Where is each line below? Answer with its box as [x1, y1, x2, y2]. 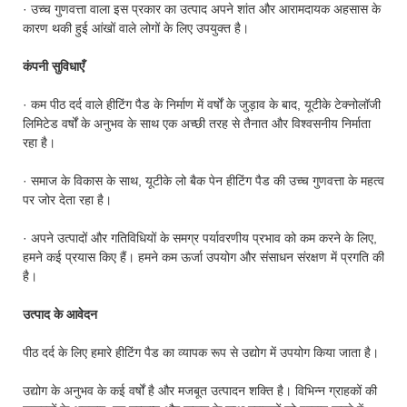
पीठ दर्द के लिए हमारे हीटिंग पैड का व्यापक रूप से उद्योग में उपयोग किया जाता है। [23, 344, 379, 360]
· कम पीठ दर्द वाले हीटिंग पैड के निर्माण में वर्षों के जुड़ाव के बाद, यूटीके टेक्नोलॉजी [23, 96, 381, 112]
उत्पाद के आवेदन [23, 306, 97, 322]
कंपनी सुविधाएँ [23, 58, 84, 74]
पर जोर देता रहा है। [23, 192, 112, 207]
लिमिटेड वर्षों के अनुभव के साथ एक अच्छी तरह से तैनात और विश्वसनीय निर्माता [23, 115, 371, 131]
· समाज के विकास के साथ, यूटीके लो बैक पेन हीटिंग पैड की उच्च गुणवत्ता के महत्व [23, 173, 384, 188]
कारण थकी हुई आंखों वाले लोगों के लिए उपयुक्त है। [23, 20, 249, 35]
